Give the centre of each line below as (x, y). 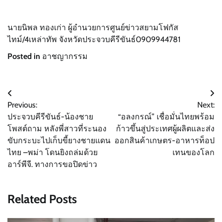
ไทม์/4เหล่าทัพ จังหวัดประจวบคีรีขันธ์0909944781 (94, 39)
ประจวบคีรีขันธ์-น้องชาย (50, 116)
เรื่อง (19, 113)
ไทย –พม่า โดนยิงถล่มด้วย (53, 152)
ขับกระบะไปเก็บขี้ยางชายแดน (59, 140)
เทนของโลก (194, 152)
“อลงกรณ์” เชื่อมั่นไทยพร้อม (166, 116)
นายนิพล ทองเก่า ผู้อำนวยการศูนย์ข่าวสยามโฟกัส (93, 27)
